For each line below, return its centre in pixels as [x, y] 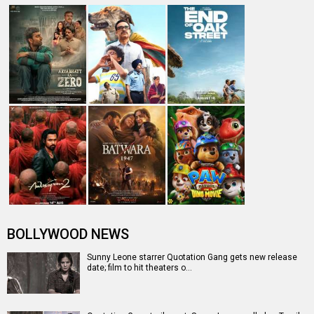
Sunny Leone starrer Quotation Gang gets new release [192, 257]
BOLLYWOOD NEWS [68, 234]
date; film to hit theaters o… [139, 268]
